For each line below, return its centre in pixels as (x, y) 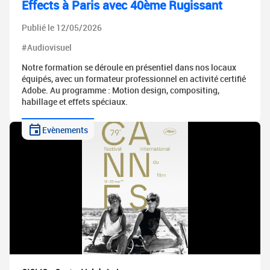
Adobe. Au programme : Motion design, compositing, (121, 90)
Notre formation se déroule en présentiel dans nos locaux (129, 67)
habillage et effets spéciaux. (75, 102)
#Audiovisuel (47, 48)
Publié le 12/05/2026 (62, 28)
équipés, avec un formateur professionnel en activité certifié (134, 79)
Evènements (65, 130)
